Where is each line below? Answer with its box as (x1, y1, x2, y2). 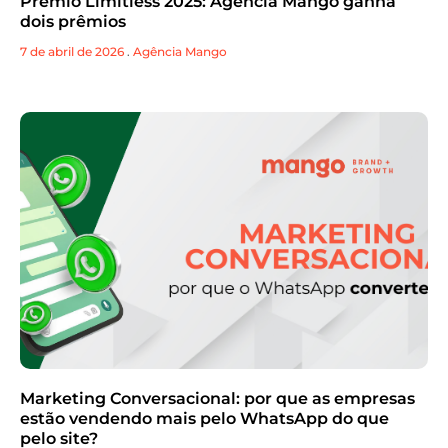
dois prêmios (20, 12, 126, 32)
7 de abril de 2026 (20, 44, 124, 60)
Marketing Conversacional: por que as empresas (20, 389, 415, 409)
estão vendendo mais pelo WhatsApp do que (20, 409, 389, 429)
